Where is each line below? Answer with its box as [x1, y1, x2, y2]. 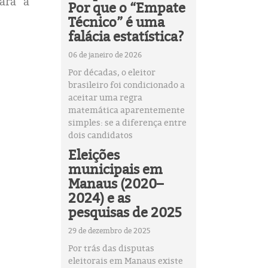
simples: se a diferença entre [68, 117, 187, 128]
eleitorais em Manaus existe [68, 255, 183, 266]
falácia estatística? [68, 27, 184, 45]
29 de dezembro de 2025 [68, 226, 150, 236]
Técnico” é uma [68, 13, 165, 31]
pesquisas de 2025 [68, 203, 182, 221]
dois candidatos [68, 129, 133, 141]
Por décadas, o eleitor [68, 66, 156, 78]
